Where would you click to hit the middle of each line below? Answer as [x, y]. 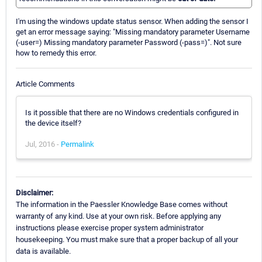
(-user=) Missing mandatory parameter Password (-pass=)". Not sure [129, 43]
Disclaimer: [35, 192]
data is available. [43, 251]
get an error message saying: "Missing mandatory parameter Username [133, 32]
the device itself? [53, 123]
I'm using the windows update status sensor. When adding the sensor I [132, 22]
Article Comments [45, 84]
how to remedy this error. [56, 53]
